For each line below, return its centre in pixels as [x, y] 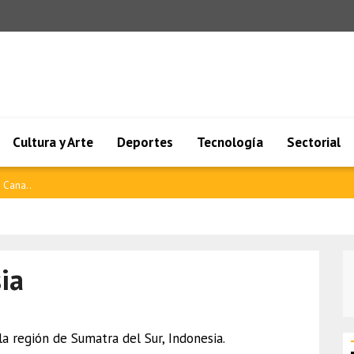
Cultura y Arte [53, 142]
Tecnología [230, 142]
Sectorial [314, 142]
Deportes [145, 142]
